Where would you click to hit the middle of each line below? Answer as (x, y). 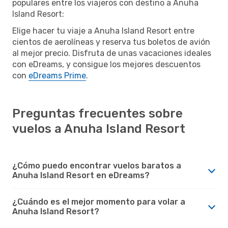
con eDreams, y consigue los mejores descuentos (106, 64)
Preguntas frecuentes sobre (97, 113)
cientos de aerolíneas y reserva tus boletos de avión (111, 42)
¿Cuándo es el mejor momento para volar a (99, 202)
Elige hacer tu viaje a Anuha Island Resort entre (103, 31)
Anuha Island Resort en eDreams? (81, 175)
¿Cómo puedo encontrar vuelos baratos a (97, 165)
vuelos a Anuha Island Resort (99, 129)
